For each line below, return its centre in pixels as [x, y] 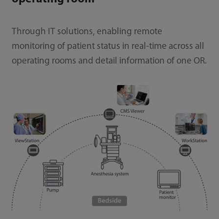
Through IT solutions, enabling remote [87, 32]
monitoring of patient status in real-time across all [108, 46]
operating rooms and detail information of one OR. [109, 61]
